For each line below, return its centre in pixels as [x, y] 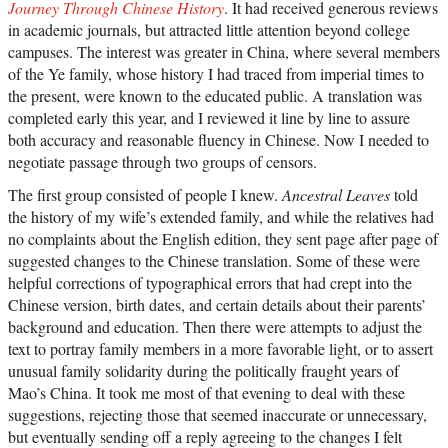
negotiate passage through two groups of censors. [162, 162]
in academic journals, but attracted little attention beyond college [209, 30]
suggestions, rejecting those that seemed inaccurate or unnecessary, [217, 415]
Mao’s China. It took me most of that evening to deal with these [206, 393]
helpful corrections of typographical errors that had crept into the [210, 283]
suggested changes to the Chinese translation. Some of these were [214, 261]
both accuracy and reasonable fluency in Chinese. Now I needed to [218, 140]
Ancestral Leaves [336, 195]
